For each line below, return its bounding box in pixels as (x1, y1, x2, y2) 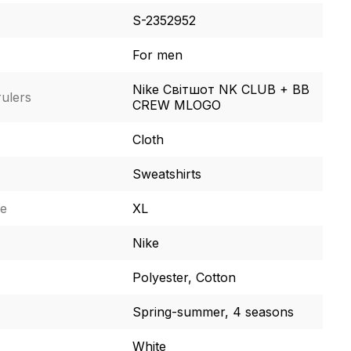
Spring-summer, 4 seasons (132, 304, 294, 320)
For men (132, 47, 183, 63)
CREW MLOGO (132, 97, 221, 113)
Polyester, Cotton (132, 270, 236, 285)
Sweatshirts (132, 166, 201, 182)
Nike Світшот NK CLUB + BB (132, 81, 309, 97)
